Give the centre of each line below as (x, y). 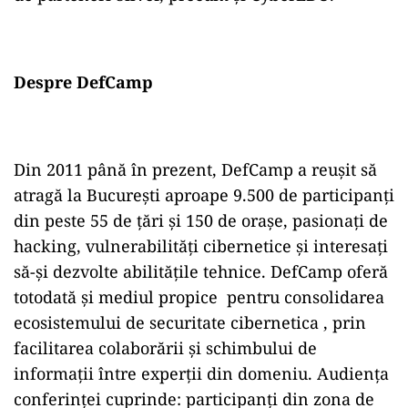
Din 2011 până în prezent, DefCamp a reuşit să (195, 170)
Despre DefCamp (83, 82)
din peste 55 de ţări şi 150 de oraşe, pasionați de (201, 221)
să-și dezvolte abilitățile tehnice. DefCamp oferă (203, 272)
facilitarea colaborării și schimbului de (165, 348)
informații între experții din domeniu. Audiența (201, 374)
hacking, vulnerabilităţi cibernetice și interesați (201, 246)
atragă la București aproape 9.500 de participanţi (204, 195)
